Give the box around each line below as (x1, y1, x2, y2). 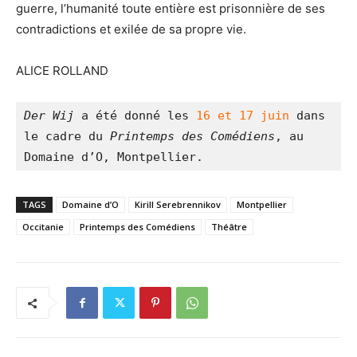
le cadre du (24, 129, 110, 144)
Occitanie (22, 221, 64, 233)
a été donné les (74, 108, 196, 124)
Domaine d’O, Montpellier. (24, 150, 203, 165)
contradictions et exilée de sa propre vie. (16, 22, 249, 37)
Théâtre (211, 221, 247, 233)
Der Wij (24, 108, 74, 124)
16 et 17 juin (196, 108, 289, 124)
